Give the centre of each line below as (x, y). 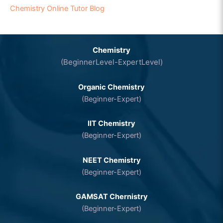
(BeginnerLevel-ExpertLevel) (111, 62)
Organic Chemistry (111, 87)
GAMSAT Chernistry (111, 197)
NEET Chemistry (111, 160)
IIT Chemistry (111, 124)
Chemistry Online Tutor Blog (57, 8)
